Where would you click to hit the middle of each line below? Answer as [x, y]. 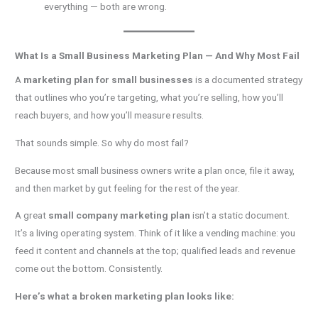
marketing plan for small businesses [109, 80]
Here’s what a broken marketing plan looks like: [125, 296]
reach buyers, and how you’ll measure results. [110, 115]
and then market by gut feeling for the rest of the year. [128, 188]
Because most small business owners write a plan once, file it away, [155, 170]
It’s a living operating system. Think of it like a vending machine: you [155, 233]
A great [32, 215]
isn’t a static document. [240, 215]
